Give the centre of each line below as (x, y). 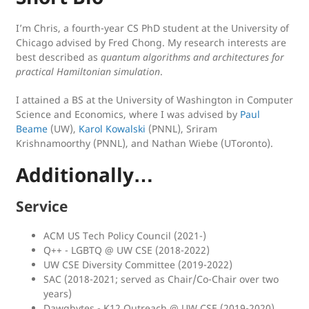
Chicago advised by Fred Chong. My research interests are (151, 42)
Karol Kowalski (112, 128)
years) (58, 293)
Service (42, 206)
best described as (58, 57)
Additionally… (84, 174)
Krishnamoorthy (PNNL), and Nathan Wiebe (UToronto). (144, 143)
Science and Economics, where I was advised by (128, 114)
